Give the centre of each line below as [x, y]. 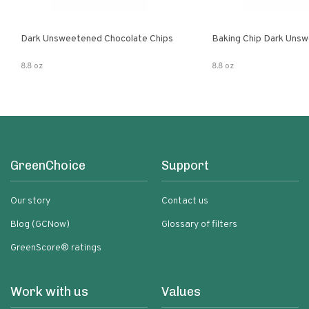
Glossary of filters [199, 225]
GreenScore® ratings [56, 248]
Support [185, 166]
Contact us [185, 201]
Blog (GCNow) [40, 225]
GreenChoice [48, 166]
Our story [30, 201]
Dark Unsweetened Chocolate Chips [97, 39]
